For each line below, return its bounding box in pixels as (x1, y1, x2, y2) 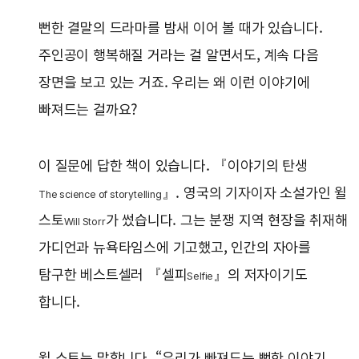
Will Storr (63, 216, 106, 228)
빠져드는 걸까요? (38, 101, 146, 119)
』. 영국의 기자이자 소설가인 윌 (161, 184, 348, 202)
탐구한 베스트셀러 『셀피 (38, 266, 188, 284)
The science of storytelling (38, 188, 162, 201)
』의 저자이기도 (213, 266, 308, 284)
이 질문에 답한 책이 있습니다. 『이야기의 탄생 (38, 157, 308, 175)
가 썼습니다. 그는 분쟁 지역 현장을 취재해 (105, 212, 348, 229)
